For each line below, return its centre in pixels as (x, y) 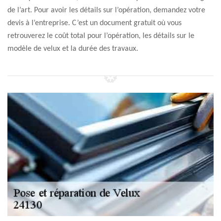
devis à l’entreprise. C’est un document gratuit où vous (94, 23)
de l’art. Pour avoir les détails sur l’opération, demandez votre (106, 10)
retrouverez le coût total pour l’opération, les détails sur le (101, 36)
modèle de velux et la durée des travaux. (73, 49)
